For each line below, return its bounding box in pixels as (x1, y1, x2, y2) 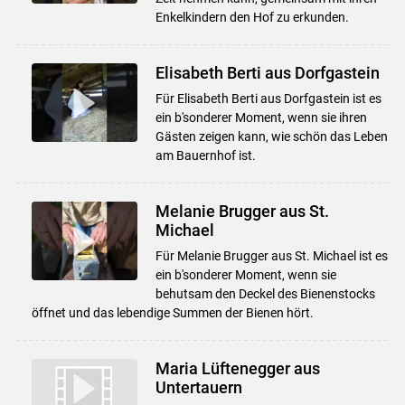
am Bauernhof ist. (155, 147, 256, 163)
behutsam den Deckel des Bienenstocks (155, 286, 375, 301)
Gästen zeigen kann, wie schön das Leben (155, 128, 388, 144)
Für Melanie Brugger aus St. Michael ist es (155, 248, 388, 263)
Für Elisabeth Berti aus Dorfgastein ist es (155, 90, 381, 106)
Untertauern (155, 377, 242, 397)
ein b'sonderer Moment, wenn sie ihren (155, 109, 367, 125)
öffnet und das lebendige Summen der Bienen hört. (31, 305, 314, 320)
